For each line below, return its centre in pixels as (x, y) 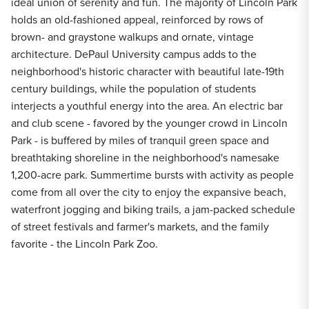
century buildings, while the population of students (133, 88)
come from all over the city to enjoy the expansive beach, (149, 192)
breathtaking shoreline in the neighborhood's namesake (145, 157)
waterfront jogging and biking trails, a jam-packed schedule (153, 209)
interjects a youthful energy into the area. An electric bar (147, 106)
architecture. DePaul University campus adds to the (134, 54)
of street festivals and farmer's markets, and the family (140, 226)
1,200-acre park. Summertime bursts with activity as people (152, 175)
